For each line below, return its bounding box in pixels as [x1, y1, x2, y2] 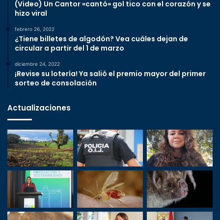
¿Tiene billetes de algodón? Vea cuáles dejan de [15, 33, 188, 44]
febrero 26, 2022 [15, 26, 55, 32]
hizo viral [15, 8, 47, 18]
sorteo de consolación [15, 78, 97, 88]
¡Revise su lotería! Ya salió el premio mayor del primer [15, 68, 206, 79]
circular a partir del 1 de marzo [15, 43, 124, 53]
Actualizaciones [7, 102, 71, 113]
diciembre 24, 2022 [15, 60, 60, 67]
